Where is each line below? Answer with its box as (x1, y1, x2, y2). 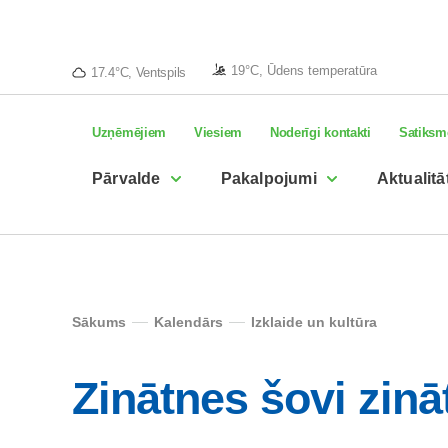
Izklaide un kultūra (251, 314, 377, 330)
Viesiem (194, 125, 242, 140)
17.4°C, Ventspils (91, 64, 186, 80)
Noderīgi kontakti (269, 125, 371, 140)
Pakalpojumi (220, 170, 317, 187)
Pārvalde (92, 170, 161, 187)
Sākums (72, 314, 126, 330)
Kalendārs (154, 314, 223, 330)
